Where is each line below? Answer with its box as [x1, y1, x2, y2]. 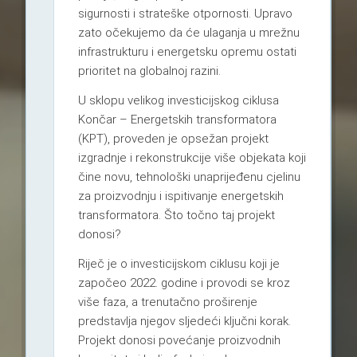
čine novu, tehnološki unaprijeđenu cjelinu [77, 169, 300, 184]
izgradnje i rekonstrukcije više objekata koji [77, 150, 306, 165]
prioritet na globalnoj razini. [77, 63, 221, 78]
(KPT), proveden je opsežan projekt [77, 131, 269, 146]
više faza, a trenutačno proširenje [77, 294, 257, 309]
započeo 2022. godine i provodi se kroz [77, 275, 290, 290]
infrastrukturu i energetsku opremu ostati [77, 44, 296, 59]
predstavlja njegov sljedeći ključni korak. [77, 313, 291, 328]
